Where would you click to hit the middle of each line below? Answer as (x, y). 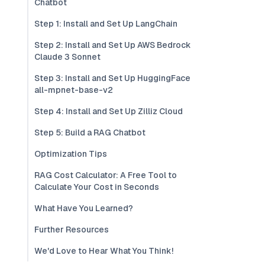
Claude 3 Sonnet (67, 57)
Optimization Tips (71, 154)
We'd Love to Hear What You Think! (104, 251)
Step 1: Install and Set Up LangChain (106, 24)
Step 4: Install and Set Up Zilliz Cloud (109, 111)
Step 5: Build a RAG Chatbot (90, 132)
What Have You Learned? (84, 208)
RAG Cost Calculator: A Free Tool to (106, 175)
